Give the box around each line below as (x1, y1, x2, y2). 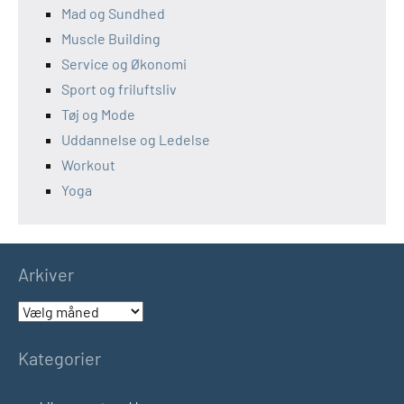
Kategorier (18, 347, 101, 369)
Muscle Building (61, 30, 161, 47)
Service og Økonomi (61, 55, 187, 72)
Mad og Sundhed (61, 5, 165, 22)
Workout (61, 156, 115, 173)
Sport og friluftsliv (61, 80, 177, 97)
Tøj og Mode (61, 106, 135, 123)
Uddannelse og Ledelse (61, 131, 210, 148)
